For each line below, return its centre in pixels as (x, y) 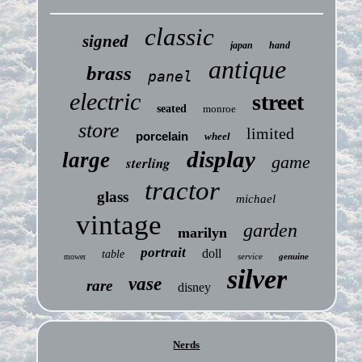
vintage (118, 225)
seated (171, 109)
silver (257, 279)
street (278, 102)
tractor (183, 191)
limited (271, 133)
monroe (219, 109)
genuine (294, 256)
